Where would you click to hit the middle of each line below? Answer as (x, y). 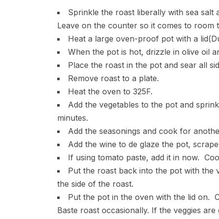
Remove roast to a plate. (113, 78)
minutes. (73, 118)
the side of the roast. (95, 184)
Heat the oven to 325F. (110, 91)
